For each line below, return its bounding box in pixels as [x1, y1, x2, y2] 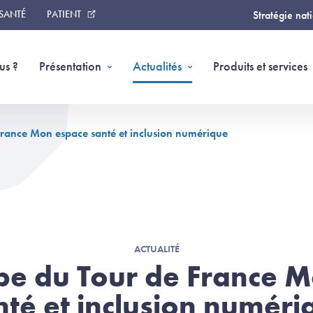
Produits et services [213, 58, 307, 74]
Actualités [133, 58, 182, 74]
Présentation [39, 58, 101, 74]
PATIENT [47, 8, 81, 20]
